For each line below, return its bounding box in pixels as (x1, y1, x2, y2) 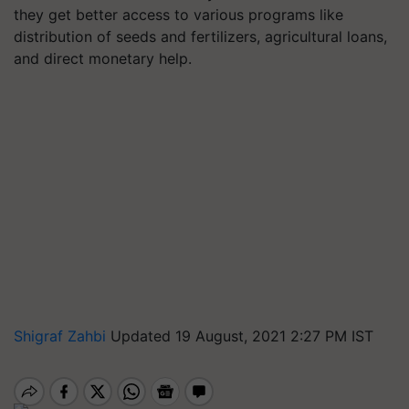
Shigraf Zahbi (14, 327, 110, 345)
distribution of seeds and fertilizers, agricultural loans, (14, 27, 387, 46)
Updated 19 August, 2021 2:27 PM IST (110, 327, 373, 345)
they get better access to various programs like (14, 5, 343, 24)
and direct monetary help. (14, 49, 192, 68)
